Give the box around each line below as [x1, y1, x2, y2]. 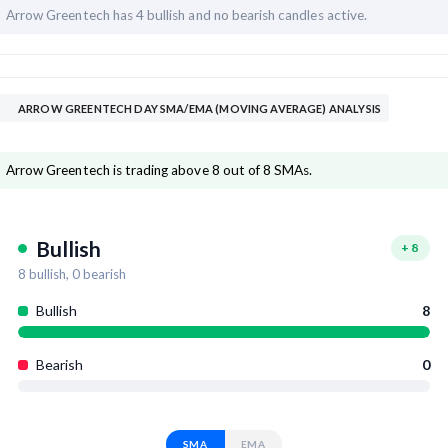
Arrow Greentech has [6, 7, 136, 24]
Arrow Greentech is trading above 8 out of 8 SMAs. [6, 162, 313, 179]
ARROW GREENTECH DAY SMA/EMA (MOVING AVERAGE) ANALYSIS [18, 102, 381, 116]
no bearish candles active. [213, 7, 367, 24]
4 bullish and [135, 7, 214, 24]
